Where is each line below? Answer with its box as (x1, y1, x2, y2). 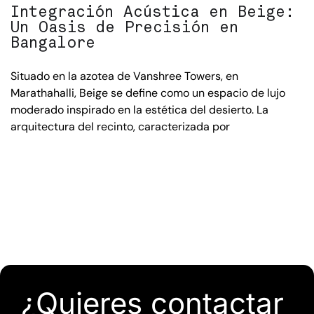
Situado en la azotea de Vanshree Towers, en (11, 68, 238, 83)
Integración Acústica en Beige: (11, 1, 294, 21)
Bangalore (11, 32, 95, 52)
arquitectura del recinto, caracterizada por (11, 118, 230, 134)
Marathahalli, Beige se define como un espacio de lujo (11, 85, 285, 100)
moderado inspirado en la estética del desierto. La (11, 102, 268, 117)
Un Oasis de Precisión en (11, 17, 238, 36)
